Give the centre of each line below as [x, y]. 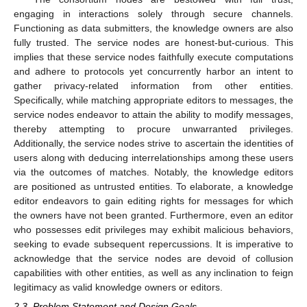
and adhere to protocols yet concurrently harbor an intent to [153, 71]
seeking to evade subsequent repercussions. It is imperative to [153, 244]
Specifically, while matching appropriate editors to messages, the [153, 100]
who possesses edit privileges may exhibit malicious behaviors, [153, 229]
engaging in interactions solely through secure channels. [153, 13]
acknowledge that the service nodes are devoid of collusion [153, 258]
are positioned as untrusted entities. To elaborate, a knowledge [153, 186]
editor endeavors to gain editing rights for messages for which [153, 200]
